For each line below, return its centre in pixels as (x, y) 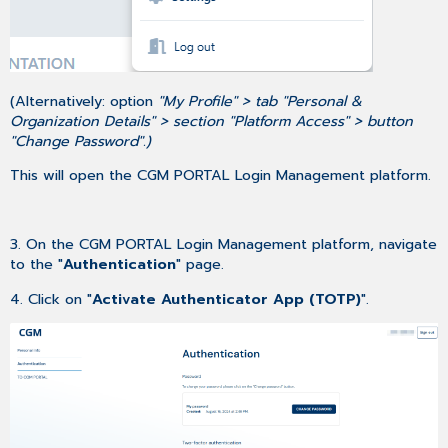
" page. (200, 264)
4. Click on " (51, 298)
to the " (37, 264)
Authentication (120, 264)
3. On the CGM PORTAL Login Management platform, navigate (224, 244)
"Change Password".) (81, 140)
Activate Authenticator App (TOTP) (227, 298)
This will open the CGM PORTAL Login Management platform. (221, 175)
